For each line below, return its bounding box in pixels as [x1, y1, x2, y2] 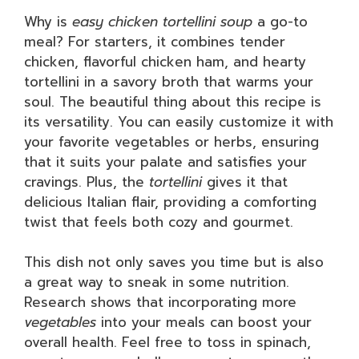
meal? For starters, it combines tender [24, 30, 285, 52]
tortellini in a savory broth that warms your [24, 71, 313, 92]
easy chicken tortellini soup [72, 10, 252, 32]
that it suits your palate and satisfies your [24, 151, 307, 172]
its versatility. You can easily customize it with [24, 111, 333, 132]
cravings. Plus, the [24, 171, 149, 192]
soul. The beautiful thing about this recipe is [24, 91, 321, 112]
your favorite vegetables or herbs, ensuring [24, 131, 319, 152]
